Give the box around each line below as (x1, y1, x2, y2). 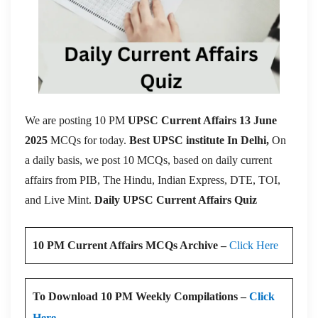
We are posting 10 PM (25, 114, 128, 126)
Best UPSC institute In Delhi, (129, 133, 272, 146)
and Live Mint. (25, 193, 94, 206)
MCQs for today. (48, 133, 129, 146)
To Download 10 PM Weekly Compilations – (33, 290, 249, 302)
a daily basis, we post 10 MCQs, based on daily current (25, 153, 272, 166)
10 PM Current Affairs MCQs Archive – (33, 238, 229, 251)
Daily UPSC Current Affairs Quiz (94, 193, 257, 206)
